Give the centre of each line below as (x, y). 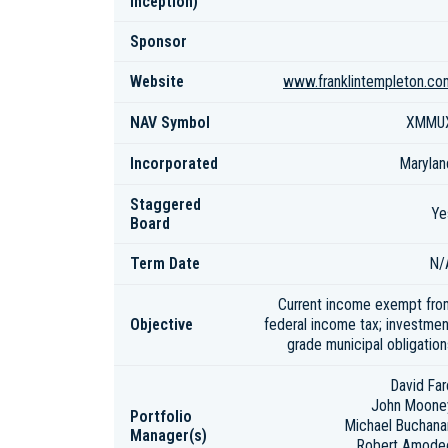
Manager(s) (168, 435)
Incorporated (174, 163)
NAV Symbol (170, 122)
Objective (161, 324)
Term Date (165, 263)
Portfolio (161, 416)
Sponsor (158, 41)
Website (157, 81)
